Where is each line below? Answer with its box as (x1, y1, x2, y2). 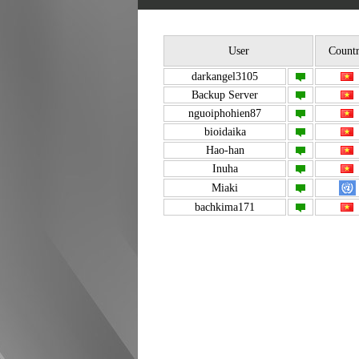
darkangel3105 (192, 70, 258, 83)
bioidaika (204, 125, 246, 138)
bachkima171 (195, 200, 255, 213)
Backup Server (192, 88, 258, 101)
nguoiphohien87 (188, 107, 261, 119)
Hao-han (205, 143, 244, 156)
